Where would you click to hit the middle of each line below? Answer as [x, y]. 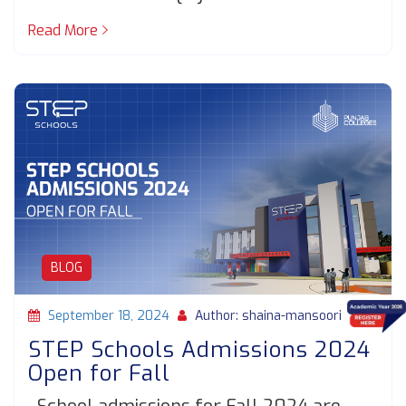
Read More [63, 31]
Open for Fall [99, 373]
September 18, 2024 [109, 315]
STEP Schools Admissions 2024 [199, 349]
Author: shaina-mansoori [266, 315]
